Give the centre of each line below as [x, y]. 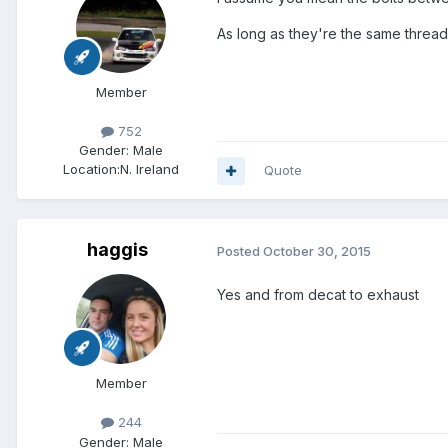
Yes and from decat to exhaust [318, 294]
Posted [240, 250]
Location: [91, 169]
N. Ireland [149, 169]
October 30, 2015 [317, 250]
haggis [117, 250]
